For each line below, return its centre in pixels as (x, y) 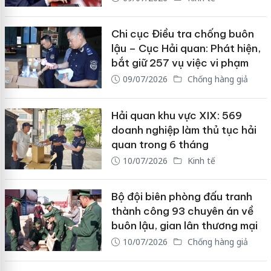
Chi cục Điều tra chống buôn (182, 34)
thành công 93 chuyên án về (182, 211)
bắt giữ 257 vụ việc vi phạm (180, 63)
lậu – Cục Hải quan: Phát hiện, (186, 49)
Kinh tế (200, 160)
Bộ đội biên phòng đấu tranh (181, 197)
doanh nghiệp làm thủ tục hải (184, 130)
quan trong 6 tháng (160, 144)
